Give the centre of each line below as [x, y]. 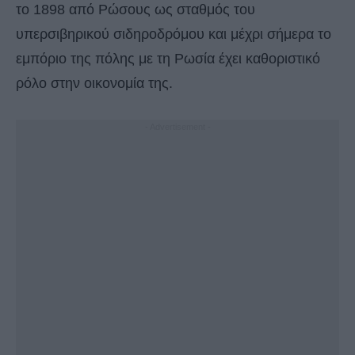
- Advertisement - [177, 127]
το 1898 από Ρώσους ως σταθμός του [136, 10]
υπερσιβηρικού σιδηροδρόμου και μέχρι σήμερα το [174, 34]
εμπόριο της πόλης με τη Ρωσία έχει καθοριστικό [168, 59]
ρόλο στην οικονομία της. [94, 84]
